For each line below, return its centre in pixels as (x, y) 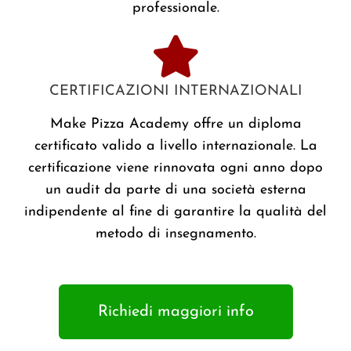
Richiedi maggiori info (175, 312)
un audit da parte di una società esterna (175, 190)
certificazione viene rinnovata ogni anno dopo (175, 168)
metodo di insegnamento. (175, 234)
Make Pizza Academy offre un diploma (175, 125)
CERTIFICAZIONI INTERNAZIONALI (175, 92)
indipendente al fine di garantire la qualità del (175, 212)
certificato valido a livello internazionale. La (175, 147)
